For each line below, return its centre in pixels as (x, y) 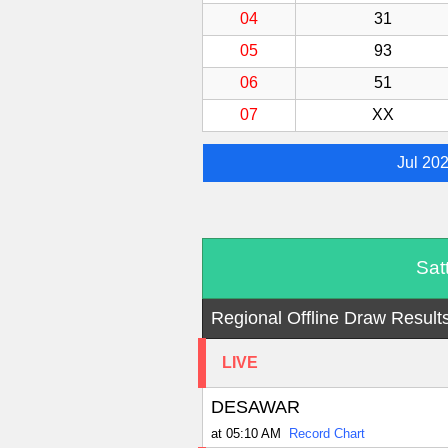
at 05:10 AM (245, 434)
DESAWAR (255, 407)
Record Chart (326, 434)
